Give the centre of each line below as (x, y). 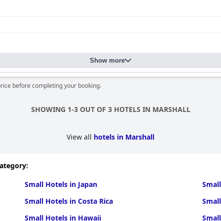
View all (80, 137)
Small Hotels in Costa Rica (69, 201)
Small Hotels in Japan (61, 184)
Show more (107, 60)
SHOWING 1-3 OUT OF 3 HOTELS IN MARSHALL (110, 109)
